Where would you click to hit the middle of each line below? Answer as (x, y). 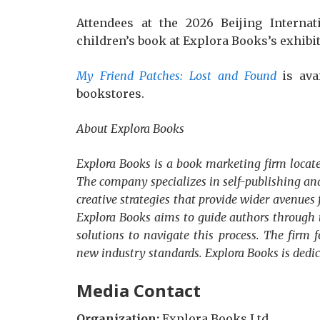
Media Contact (139, 290)
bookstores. (110, 94)
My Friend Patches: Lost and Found (176, 76)
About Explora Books (130, 129)
